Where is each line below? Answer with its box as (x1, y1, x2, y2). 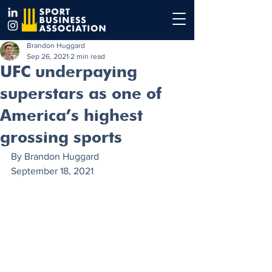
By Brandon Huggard (11, 151, 101, 161)
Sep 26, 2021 (27, 52, 69, 61)
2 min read (70, 52, 105, 61)
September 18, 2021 (11, 166, 93, 176)
